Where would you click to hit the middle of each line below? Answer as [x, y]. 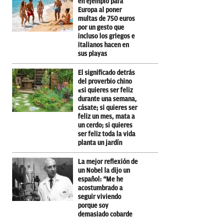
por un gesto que [101, 27]
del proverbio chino [105, 81]
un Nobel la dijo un [104, 170]
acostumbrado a [100, 188]
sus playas [92, 54]
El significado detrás [106, 73]
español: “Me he [100, 179]
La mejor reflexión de [108, 162]
